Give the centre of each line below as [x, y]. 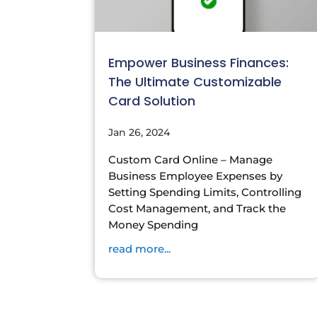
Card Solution [152, 100]
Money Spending [154, 224]
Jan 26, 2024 [139, 132]
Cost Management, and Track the [197, 208]
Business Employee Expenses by [196, 175]
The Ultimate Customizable [195, 81]
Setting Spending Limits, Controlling [205, 192]
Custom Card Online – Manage [191, 159]
